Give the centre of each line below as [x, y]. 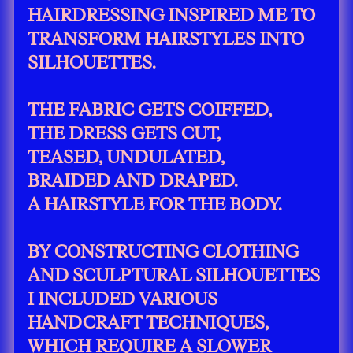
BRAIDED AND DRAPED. [133, 180]
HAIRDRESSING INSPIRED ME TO [172, 15]
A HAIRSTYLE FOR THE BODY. [155, 204]
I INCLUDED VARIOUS [123, 298]
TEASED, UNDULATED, [126, 156]
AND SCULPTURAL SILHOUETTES [174, 275]
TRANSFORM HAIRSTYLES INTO [166, 38]
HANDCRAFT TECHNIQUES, [149, 322]
